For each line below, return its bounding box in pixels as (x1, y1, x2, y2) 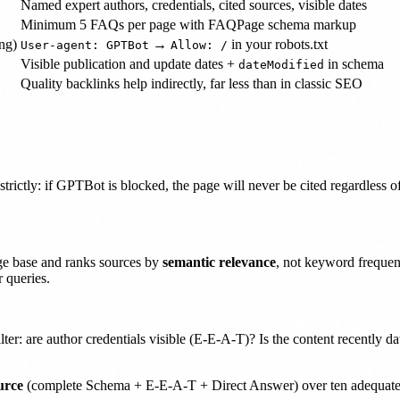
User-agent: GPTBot (21, 37, 149, 52)
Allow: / (171, 37, 228, 52)
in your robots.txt (228, 36, 328, 52)
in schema (324, 55, 384, 71)
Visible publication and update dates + (21, 55, 238, 71)
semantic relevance (162, 254, 276, 270)
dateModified (238, 57, 324, 71)
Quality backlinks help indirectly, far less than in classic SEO (21, 75, 362, 91)
